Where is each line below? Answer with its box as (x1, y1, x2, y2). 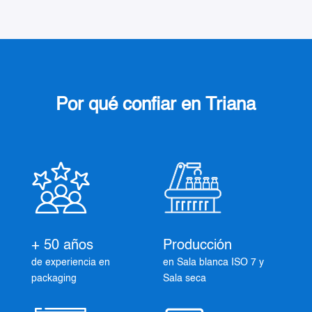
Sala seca (162, 274, 206, 284)
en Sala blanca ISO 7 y (162, 258, 264, 268)
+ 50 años (31, 239, 93, 253)
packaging (31, 274, 77, 284)
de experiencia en (31, 258, 110, 268)
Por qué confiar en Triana (56, 96, 256, 115)
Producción (162, 239, 232, 253)
